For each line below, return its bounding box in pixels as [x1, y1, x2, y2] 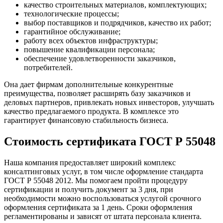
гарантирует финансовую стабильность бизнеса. [4, 115, 168, 124]
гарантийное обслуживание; [24, 27, 120, 36]
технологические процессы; [24, 9, 119, 18]
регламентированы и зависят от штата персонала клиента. [4, 212, 202, 221]
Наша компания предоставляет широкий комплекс [4, 158, 176, 167]
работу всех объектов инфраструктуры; [24, 36, 158, 45]
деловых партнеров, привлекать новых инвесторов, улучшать [4, 98, 214, 107]
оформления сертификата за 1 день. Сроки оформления [4, 203, 192, 212]
